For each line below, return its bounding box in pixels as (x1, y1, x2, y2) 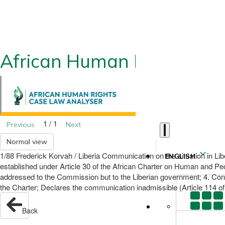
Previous (7, 120, 35, 129)
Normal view (7, 137, 47, 146)
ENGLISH (164, 152, 196, 162)
